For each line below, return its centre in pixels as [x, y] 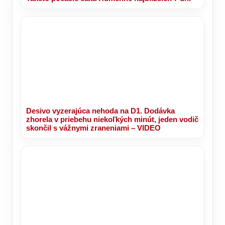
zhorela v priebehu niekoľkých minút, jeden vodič [112, 120]
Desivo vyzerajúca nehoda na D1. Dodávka [100, 111]
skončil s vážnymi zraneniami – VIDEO [93, 128]
